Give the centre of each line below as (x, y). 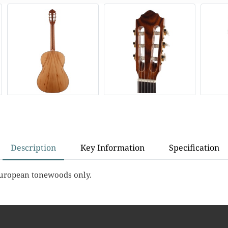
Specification (194, 148)
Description (33, 148)
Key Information (112, 148)
